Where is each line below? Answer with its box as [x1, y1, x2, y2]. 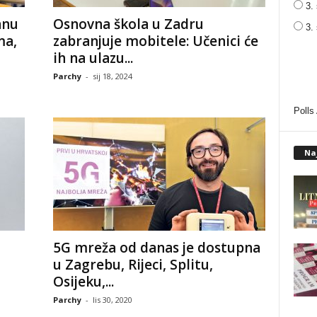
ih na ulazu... [52, 49, 133, 67]
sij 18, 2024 [92, 71, 132, 81]
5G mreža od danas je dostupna [52, 238, 260, 257]
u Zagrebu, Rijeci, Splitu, [52, 255, 213, 274]
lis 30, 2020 [92, 294, 132, 305]
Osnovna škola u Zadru [52, 15, 204, 33]
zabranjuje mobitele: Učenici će [52, 32, 258, 50]
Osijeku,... [52, 272, 114, 291]
